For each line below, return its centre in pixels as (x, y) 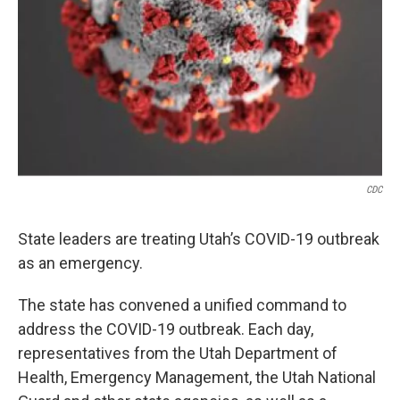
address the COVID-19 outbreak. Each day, (166, 329)
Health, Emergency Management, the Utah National (197, 378)
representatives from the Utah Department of (178, 354)
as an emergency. (82, 263)
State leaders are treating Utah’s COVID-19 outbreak (199, 239)
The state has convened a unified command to (182, 305)
